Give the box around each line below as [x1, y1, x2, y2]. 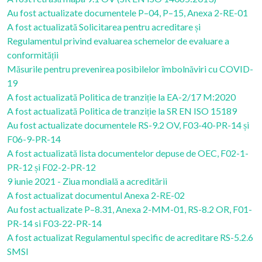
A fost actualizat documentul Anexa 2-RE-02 [7, 189, 185, 201]
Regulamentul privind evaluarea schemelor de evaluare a [7, 35, 229, 46]
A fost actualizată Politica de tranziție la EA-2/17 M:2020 [7, 91, 236, 102]
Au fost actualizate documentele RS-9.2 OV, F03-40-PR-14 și [7, 119, 249, 130]
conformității [7, 49, 58, 60]
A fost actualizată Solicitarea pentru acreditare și [7, 21, 201, 32]
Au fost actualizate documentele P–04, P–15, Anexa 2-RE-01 [7, 7, 248, 18]
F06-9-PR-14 [7, 133, 61, 144]
